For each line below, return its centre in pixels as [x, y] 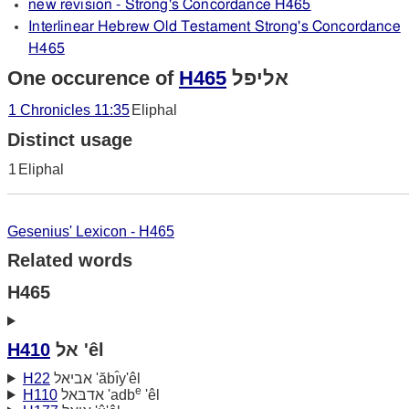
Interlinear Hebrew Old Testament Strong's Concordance [215, 26]
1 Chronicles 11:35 [69, 110]
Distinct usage [70, 139]
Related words [70, 260]
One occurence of [93, 78]
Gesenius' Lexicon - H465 [91, 231]
